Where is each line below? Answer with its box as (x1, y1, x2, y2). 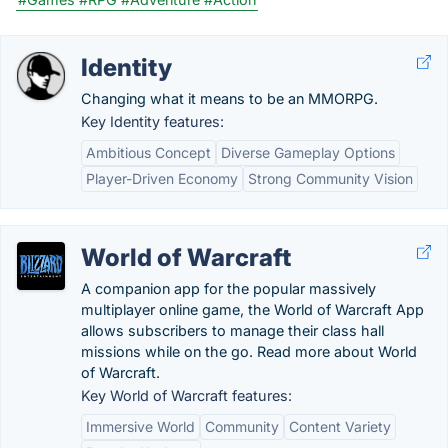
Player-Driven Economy (86, 170, 238, 187)
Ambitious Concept (86, 144, 211, 161)
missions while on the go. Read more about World (81, 343, 417, 360)
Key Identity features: (81, 113, 224, 130)
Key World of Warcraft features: (81, 387, 292, 404)
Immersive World (86, 418, 195, 435)
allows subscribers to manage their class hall (81, 322, 384, 339)
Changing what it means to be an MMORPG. (81, 90, 378, 107)
